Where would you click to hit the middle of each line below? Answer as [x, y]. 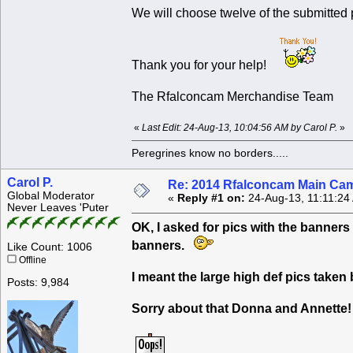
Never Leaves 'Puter [58, 208]
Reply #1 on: [211, 199]
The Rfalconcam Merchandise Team [232, 97]
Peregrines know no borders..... [210, 153]
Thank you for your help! [205, 65]
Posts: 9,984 [38, 283]
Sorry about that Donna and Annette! [242, 309]
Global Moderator [51, 196]
